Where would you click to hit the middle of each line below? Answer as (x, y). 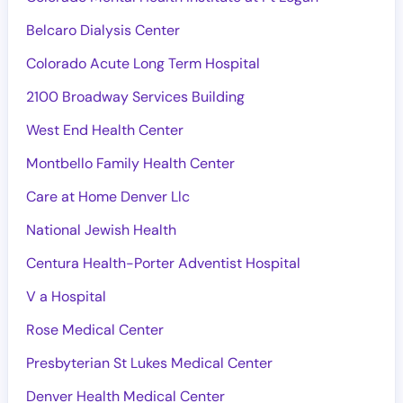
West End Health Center (105, 130)
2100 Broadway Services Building (135, 97)
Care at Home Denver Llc (108, 197)
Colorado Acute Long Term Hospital (143, 63)
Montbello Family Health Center (130, 163)
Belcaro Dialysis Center (103, 30)
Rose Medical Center (95, 330)
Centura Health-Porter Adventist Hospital (163, 263)
